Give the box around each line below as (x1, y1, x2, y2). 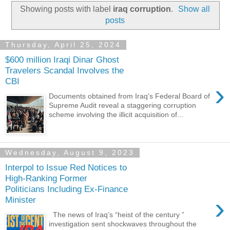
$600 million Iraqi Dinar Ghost (5, 54, 119, 65)
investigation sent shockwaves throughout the (49, 219, 197, 228)
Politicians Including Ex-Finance (5, 184, 128, 195)
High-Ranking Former (5, 173, 87, 184)
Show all (178, 4, 210, 13)
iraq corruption (112, 4, 171, 13)
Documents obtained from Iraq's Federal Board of (49, 91, 210, 100)
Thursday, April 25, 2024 (5, 41, 121, 49)
